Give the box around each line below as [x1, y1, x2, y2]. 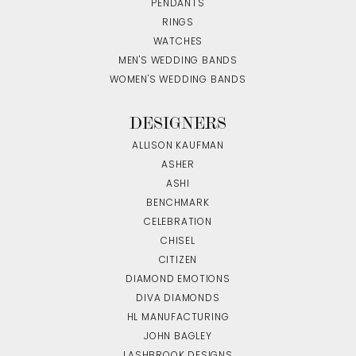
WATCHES [153, 37, 203, 47]
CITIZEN [158, 255, 198, 265]
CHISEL [161, 236, 195, 246]
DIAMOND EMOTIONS [126, 274, 230, 284]
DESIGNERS [130, 111, 226, 134]
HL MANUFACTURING [126, 312, 230, 323]
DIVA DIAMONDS [136, 293, 220, 304]
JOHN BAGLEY [144, 331, 212, 342]
